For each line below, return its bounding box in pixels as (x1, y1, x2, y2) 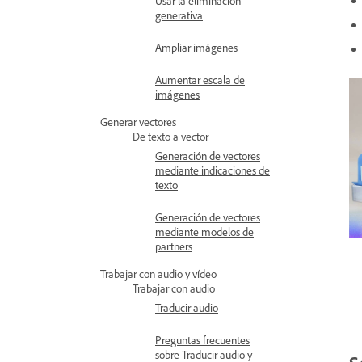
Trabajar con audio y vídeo (100, 267, 217, 280)
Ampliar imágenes (155, 40, 238, 54)
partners (155, 239, 192, 253)
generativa (155, 8, 203, 22)
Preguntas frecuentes (155, 333, 250, 347)
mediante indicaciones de (155, 163, 270, 177)
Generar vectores (100, 115, 176, 128)
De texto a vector (133, 129, 208, 143)
